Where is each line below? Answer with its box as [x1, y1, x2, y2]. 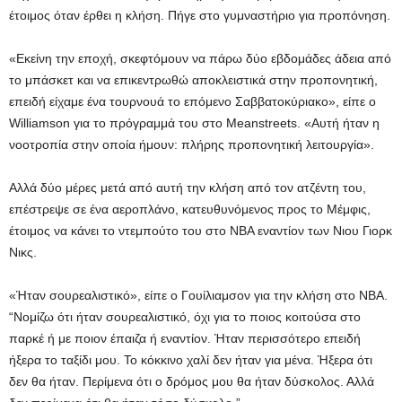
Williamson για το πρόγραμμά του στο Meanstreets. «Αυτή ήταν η [9, 116, 380, 130]
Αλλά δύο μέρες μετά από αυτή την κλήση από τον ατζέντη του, [9, 180, 366, 195]
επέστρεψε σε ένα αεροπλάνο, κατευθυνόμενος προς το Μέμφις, [9, 202, 371, 216]
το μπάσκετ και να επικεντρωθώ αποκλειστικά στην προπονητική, [9, 73, 378, 87]
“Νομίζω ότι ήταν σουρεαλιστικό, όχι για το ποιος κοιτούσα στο [9, 310, 361, 324]
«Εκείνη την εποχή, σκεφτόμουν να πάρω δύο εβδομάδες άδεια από [9, 51, 391, 66]
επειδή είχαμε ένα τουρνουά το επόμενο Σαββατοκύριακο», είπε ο [9, 94, 376, 109]
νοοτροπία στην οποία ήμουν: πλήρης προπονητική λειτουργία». [9, 137, 374, 152]
